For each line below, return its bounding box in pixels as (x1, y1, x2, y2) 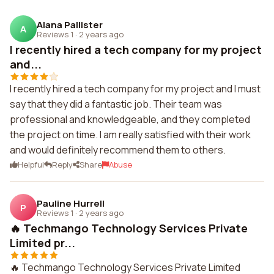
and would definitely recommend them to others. (10, 143, 226, 157)
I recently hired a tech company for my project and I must (10, 82, 261, 95)
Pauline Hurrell (37, 196, 105, 210)
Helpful (18, 159, 44, 170)
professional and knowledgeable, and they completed (10, 113, 250, 126)
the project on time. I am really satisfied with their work (10, 128, 251, 141)
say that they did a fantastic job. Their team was (10, 97, 222, 111)
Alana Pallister (37, 18, 103, 31)
